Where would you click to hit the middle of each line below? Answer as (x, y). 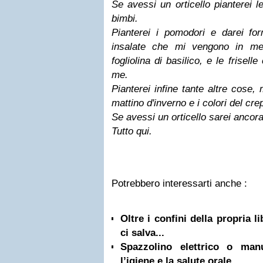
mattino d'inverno (150, 103)
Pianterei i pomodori (161, 33)
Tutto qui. (132, 131)
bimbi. (125, 18)
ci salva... (142, 233)
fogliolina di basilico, (159, 61)
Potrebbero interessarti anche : (179, 183)
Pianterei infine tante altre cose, (186, 89)
